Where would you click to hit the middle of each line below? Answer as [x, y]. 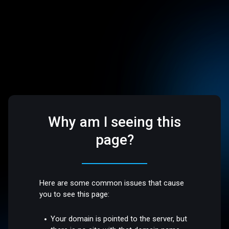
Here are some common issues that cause [112, 183]
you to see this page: [75, 194]
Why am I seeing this [114, 122]
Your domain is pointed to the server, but [119, 219]
